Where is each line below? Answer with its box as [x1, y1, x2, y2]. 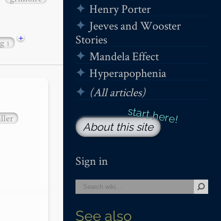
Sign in [75, 153, 108, 169]
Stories [75, 31, 107, 47]
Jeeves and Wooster [89, 17, 181, 33]
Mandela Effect [89, 48, 159, 64]
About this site [83, 120, 153, 133]
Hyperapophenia [89, 65, 166, 80]
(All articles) [89, 84, 146, 100]
